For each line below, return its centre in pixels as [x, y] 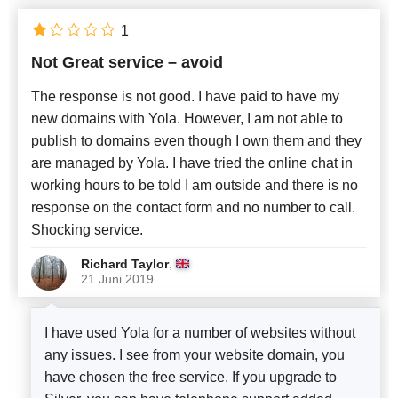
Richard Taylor [125, 264]
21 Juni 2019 [117, 279]
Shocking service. [87, 230]
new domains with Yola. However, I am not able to [187, 119]
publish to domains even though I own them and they [196, 141]
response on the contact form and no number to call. [193, 208]
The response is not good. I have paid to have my [185, 97]
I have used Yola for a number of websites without [200, 333]
